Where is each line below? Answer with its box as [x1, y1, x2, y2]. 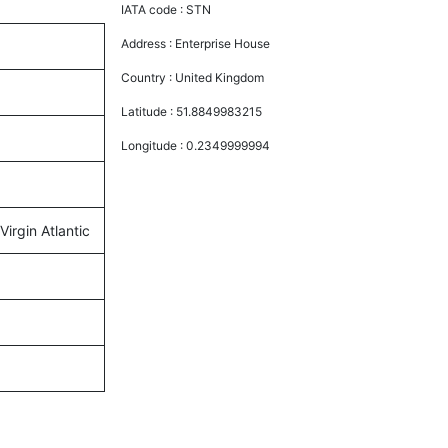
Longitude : [121, 137, 187, 153]
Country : [121, 69, 176, 85]
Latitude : [121, 103, 177, 119]
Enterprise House [175, 35, 271, 51]
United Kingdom [175, 69, 265, 85]
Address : [121, 35, 176, 51]
